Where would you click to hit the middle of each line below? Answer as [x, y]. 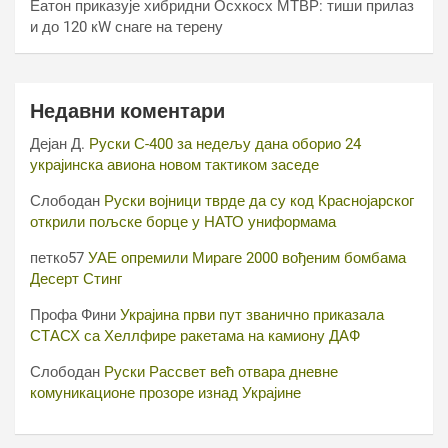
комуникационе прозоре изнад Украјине [165, 393]
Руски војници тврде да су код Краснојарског [259, 201]
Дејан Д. [57, 144]
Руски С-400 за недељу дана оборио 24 [225, 144]
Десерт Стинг [76, 279]
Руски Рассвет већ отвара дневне [221, 372]
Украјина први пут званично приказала [252, 315]
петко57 [57, 258]
